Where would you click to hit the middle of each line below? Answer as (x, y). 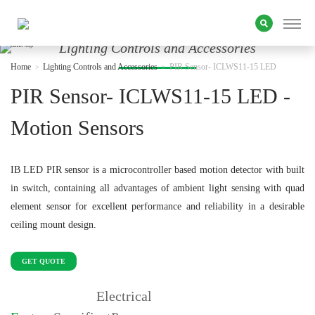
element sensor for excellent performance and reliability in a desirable (157, 206)
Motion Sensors (77, 128)
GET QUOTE (44, 261)
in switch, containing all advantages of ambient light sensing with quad (157, 188)
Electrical (124, 296)
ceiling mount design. (53, 225)
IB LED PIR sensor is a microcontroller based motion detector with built (157, 170)
